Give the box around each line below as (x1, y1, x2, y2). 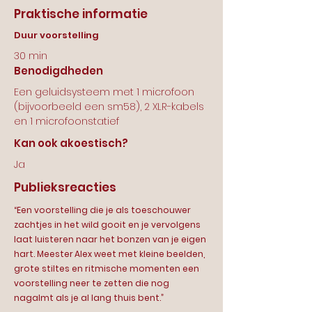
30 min (14, 49, 47, 63)
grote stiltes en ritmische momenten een (14, 263, 199, 274)
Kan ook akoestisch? (14, 136, 128, 150)
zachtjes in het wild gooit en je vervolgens (14, 219, 201, 231)
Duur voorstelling (14, 29, 99, 42)
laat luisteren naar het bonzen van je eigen (14, 233, 206, 245)
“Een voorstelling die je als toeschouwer (14, 204, 191, 216)
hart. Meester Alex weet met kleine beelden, (14, 248, 205, 260)
